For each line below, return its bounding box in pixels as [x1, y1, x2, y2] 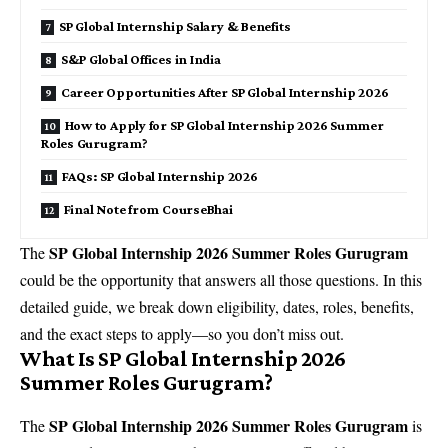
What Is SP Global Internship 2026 [20, 346, 346, 371]
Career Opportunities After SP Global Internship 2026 [60, 84, 389, 100]
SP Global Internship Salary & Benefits [58, 18, 291, 34]
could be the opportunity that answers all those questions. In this [20, 269, 422, 290]
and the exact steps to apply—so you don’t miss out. [20, 323, 344, 344]
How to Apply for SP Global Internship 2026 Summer [64, 117, 384, 133]
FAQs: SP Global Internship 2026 [61, 168, 258, 184]
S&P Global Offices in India [60, 51, 221, 67]
